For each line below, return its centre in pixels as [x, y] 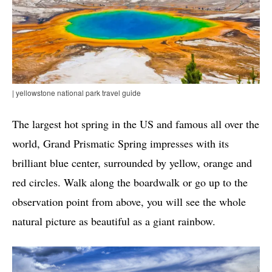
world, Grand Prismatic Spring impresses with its [121, 143]
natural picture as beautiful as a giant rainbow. [114, 221]
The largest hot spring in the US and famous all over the [136, 124]
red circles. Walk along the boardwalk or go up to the [130, 182]
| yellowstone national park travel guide [76, 92]
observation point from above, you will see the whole [129, 201]
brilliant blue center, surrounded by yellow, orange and [132, 162]
